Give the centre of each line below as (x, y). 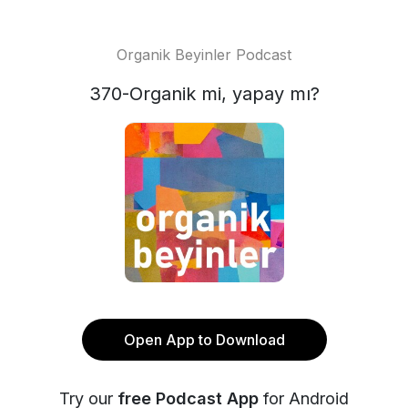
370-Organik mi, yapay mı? (204, 94)
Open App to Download (204, 340)
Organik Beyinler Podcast (204, 55)
